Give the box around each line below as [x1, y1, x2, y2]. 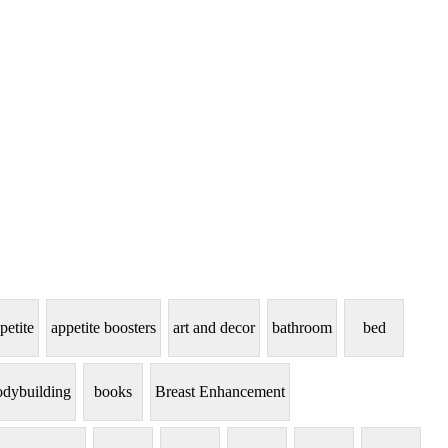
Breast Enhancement [155, 383, 285, 401]
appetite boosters [51, 319, 156, 337]
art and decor [173, 319, 255, 337]
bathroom [272, 319, 332, 337]
